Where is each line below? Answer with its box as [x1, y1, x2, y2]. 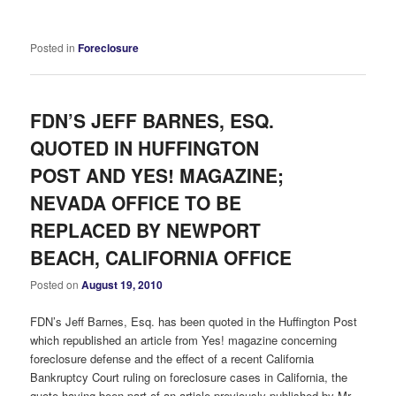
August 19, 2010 [81, 277, 164, 293]
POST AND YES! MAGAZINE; [30, 162, 285, 189]
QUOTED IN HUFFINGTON [30, 134, 260, 162]
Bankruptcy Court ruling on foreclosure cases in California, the [30, 368, 348, 385]
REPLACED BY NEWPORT [30, 217, 262, 244]
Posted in [30, 39, 76, 55]
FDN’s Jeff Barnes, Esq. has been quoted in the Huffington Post [30, 312, 358, 330]
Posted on [30, 277, 82, 293]
